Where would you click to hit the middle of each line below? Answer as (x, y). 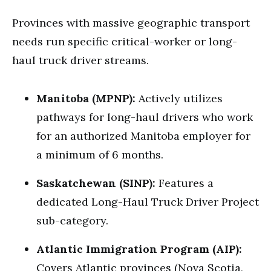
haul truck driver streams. (80, 60)
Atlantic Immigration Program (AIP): (139, 249)
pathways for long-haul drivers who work (145, 117)
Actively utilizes (179, 98)
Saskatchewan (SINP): (96, 183)
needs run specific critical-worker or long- (125, 41)
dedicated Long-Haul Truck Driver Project (148, 202)
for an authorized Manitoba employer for (143, 136)
